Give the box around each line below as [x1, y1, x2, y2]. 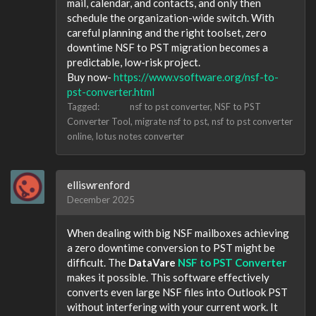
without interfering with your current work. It [67, 300, 278, 313]
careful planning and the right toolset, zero [67, 26, 267, 39]
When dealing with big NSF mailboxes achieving [67, 226, 289, 239]
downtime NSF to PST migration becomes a [67, 41, 268, 54]
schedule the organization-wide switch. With [67, 11, 274, 24]
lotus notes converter [96, 130, 184, 142]
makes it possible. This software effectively [67, 271, 269, 284]
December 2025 [67, 194, 135, 205]
